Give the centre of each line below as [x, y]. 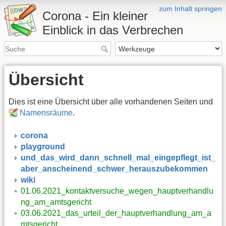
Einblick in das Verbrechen [113, 30]
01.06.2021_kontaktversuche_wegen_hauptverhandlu [117, 191]
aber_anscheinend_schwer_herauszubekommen [114, 168]
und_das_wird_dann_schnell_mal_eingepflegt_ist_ [118, 157]
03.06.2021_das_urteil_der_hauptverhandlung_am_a [116, 213]
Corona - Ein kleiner [95, 16]
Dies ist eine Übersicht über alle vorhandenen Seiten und [111, 102]
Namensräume [46, 113]
